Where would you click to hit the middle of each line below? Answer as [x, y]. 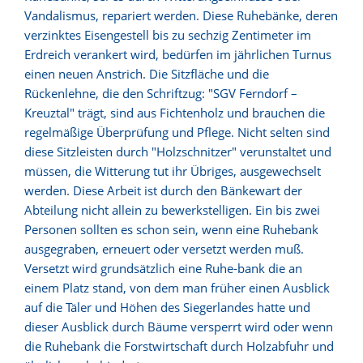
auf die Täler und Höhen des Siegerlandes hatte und [167, 307]
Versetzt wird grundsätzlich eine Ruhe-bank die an [163, 268]
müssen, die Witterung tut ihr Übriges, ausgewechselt [173, 171]
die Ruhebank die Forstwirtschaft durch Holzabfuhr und [179, 346]
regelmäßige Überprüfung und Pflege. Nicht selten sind [177, 132]
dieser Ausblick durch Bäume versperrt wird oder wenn [179, 326]
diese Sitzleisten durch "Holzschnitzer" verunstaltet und [178, 151]
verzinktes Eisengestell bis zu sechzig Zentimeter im [168, 34]
